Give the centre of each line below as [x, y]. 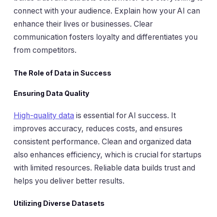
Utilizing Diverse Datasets [59, 203]
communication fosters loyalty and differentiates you [106, 37]
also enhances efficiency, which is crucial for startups [108, 155]
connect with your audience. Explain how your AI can [107, 11]
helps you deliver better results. [69, 181]
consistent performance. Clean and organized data [102, 142]
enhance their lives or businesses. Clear [83, 24]
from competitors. [45, 50]
